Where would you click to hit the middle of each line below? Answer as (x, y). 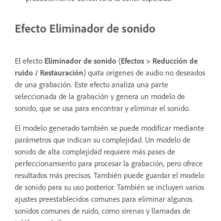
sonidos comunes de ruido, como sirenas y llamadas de (103, 210)
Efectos (132, 60)
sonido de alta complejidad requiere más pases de (95, 151)
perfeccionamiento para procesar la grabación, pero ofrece (109, 163)
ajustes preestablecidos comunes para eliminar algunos (104, 199)
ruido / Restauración (49, 72)
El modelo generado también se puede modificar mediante (110, 128)
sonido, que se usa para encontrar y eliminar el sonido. (102, 108)
